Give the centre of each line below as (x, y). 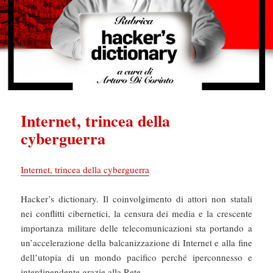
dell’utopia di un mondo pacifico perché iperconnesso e (136, 257)
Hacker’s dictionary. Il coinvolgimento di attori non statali (136, 198)
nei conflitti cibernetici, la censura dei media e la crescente (136, 213)
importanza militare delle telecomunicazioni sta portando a (136, 228)
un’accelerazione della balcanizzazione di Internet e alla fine (136, 242)
